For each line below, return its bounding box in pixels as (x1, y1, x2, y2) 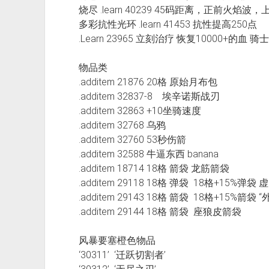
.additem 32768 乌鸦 (78, 119, 166, 131)
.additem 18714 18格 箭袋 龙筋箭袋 (78, 162, 229, 174)
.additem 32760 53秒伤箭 (78, 133, 186, 145)
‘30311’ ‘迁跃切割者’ (78, 249, 166, 261)
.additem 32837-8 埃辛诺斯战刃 (78, 90, 220, 102)
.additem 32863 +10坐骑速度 (78, 104, 201, 116)
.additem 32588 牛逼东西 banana (78, 148, 223, 160)
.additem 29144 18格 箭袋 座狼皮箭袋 (78, 205, 241, 217)
